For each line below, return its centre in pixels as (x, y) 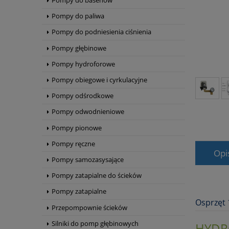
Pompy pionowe (77, 128)
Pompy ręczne (73, 143)
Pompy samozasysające (88, 159)
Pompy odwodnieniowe (88, 112)
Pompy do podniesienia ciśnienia (101, 32)
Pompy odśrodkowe (83, 96)
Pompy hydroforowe (83, 64)
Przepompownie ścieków (89, 207)
